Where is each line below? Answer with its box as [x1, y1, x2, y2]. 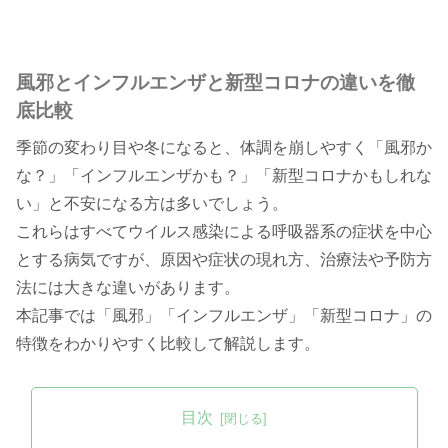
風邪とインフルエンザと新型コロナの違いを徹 [16, 72, 415, 94]
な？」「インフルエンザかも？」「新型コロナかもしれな [16, 167, 432, 185]
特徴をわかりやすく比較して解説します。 [16, 335, 320, 353]
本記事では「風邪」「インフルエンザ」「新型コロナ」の [16, 307, 432, 325]
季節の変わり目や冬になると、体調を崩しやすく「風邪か [16, 139, 432, 157]
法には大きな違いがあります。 [16, 279, 240, 297]
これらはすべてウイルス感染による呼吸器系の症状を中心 [16, 223, 432, 241]
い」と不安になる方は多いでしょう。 [16, 195, 288, 213]
